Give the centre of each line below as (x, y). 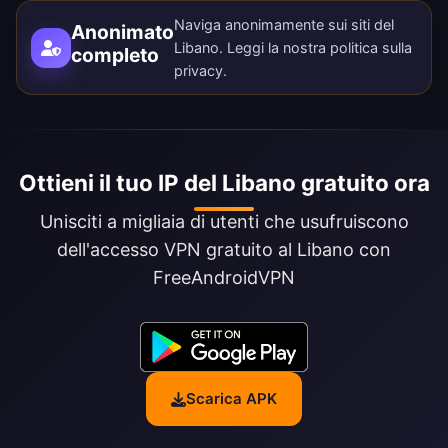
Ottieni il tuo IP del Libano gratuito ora (224, 183)
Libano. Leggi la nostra (252, 48)
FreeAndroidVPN (224, 278)
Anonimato (122, 31)
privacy (198, 71)
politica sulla (371, 48)
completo (115, 54)
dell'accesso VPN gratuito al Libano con (224, 250)
